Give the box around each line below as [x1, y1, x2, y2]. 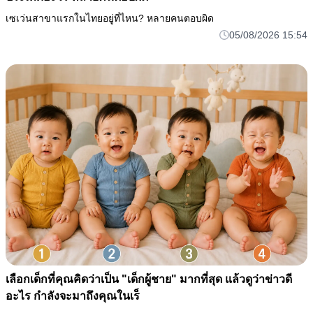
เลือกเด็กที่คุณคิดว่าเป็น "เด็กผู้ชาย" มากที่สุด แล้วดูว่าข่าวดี [6, 272, 292, 285]
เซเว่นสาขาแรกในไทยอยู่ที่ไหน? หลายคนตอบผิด [6, 12, 214, 24]
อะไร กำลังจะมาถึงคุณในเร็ [6, 289, 140, 302]
